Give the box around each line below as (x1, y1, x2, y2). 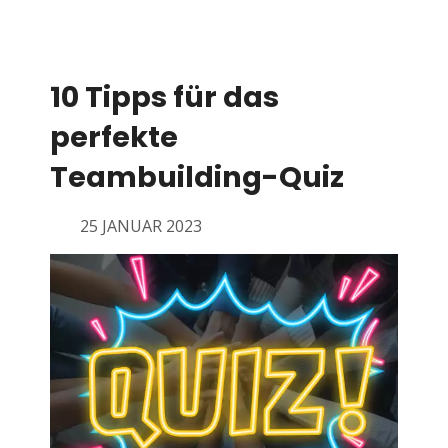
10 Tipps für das (50, 76, 279, 117)
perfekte (50, 116, 178, 157)
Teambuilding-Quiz (50, 156, 344, 197)
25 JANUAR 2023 (80, 214, 202, 237)
